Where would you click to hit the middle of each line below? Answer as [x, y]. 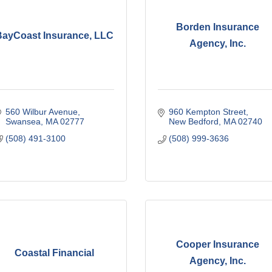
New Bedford [193, 121]
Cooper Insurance [217, 245]
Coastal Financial [55, 253]
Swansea [23, 121]
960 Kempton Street [207, 111]
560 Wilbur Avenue [41, 111]
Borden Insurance [217, 27]
